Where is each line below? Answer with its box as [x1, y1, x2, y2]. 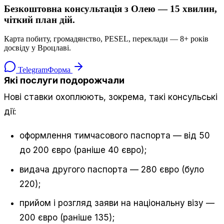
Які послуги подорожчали [4, 74, 124, 86]
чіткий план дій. [4, 14, 75, 25]
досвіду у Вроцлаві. [4, 43, 71, 52]
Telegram [16, 65, 47, 74]
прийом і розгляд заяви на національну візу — [19, 197, 215, 208]
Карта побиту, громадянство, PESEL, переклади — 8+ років [4, 34, 208, 43]
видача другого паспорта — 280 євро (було [19, 164, 204, 174]
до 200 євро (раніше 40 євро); [19, 145, 147, 155]
